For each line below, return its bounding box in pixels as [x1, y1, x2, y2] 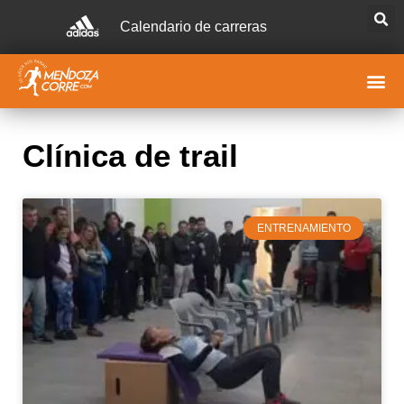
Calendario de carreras [120, 19, 268, 34]
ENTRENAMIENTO [256, 222, 351, 235]
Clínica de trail [23, 138, 238, 173]
